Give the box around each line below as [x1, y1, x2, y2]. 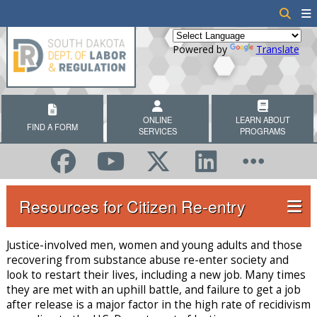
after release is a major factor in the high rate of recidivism [6, 296, 311, 312]
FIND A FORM [27, 121, 79, 133]
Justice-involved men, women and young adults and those [6, 237, 302, 253]
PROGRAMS [240, 125, 286, 137]
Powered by [172, 42, 230, 57]
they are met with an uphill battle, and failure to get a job [6, 282, 301, 297]
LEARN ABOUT [235, 114, 290, 126]
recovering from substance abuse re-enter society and [6, 252, 289, 267]
